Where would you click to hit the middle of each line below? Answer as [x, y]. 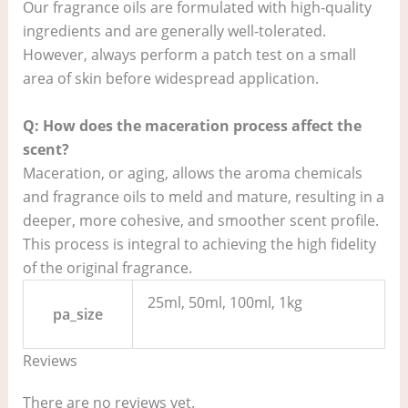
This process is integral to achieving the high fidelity [199, 244]
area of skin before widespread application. [170, 79]
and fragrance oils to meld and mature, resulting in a [203, 196]
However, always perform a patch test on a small [189, 55]
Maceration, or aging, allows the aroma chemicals [192, 173]
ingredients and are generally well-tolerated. [174, 31]
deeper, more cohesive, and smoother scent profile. [200, 220]
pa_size [77, 314]
